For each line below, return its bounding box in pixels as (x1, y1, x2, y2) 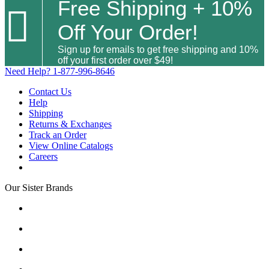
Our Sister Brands (5, 182, 73, 193)
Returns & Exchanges (29, 118, 112, 129)
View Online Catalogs (29, 140, 113, 151)
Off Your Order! (58, 20, 198, 44)
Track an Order (29, 129, 86, 140)
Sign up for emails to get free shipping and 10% (58, 44, 258, 55)
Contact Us (29, 86, 71, 97)
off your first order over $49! (58, 55, 173, 65)
